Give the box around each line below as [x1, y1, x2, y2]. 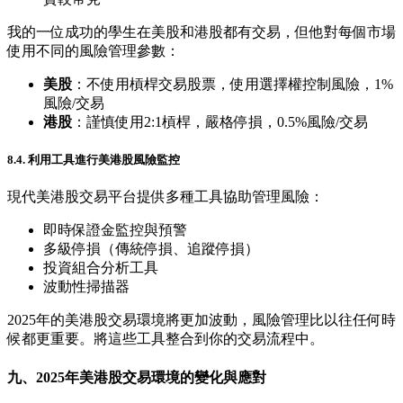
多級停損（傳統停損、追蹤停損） [43, 241, 259, 257]
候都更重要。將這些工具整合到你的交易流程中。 [7, 331, 324, 347]
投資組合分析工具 [43, 260, 158, 276]
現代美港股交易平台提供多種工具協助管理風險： [7, 189, 324, 205]
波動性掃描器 [43, 279, 130, 295]
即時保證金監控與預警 [43, 222, 187, 238]
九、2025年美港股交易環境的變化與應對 [7, 369, 266, 385]
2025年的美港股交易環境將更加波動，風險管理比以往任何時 [7, 312, 396, 328]
